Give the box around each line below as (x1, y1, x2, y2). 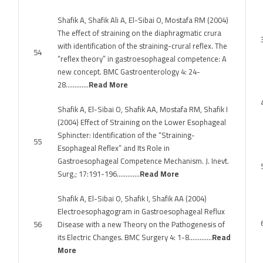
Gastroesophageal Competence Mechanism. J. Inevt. (58, 154, 229, 168)
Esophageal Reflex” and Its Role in (58, 141, 170, 155)
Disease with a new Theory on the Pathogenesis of (58, 217, 225, 231)
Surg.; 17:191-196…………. (58, 167, 140, 181)
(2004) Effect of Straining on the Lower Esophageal (58, 115, 226, 129)
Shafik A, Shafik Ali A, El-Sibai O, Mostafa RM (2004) (58, 13, 228, 27)
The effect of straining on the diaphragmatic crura (58, 26, 221, 40)
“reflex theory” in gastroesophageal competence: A (58, 52, 227, 66)
